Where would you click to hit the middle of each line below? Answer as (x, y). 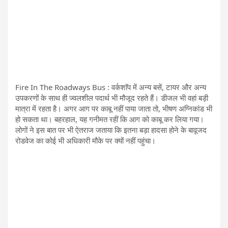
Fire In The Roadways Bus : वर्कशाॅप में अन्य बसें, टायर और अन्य (111, 87)
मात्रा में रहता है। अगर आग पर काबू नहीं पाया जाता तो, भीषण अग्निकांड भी (114, 108)
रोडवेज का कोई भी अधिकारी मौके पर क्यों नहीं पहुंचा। (85, 140)
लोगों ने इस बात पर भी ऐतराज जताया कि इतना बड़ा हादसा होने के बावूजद (111, 130)
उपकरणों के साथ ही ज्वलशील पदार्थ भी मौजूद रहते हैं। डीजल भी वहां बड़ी (112, 97)
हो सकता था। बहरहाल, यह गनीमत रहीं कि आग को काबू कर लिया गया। (110, 119)
